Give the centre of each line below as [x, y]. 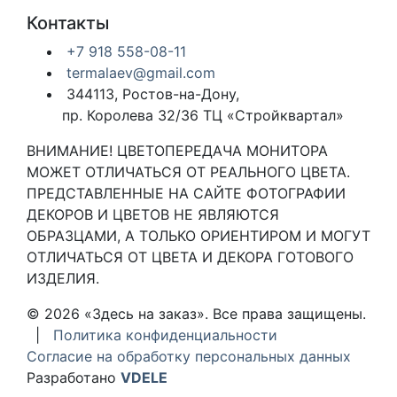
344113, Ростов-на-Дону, [151, 94]
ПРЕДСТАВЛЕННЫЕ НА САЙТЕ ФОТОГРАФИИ [186, 194]
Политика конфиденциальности [165, 335]
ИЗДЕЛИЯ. [63, 279]
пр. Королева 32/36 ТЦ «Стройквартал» [203, 116]
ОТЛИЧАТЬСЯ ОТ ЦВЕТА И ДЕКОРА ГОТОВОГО [190, 257]
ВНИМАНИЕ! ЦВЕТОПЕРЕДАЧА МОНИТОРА [177, 151]
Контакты [68, 23]
